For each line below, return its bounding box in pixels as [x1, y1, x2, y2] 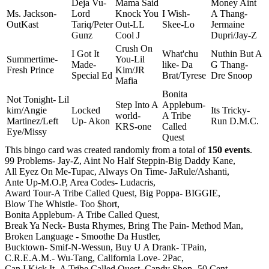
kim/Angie [7, 104, 47, 115]
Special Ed [71, 70, 112, 80]
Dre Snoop [211, 70, 252, 80]
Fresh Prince [7, 64, 54, 75]
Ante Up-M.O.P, [5, 177, 68, 187]
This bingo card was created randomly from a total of [5, 144, 208, 155]
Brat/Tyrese [162, 70, 206, 80]
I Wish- [162, 8, 190, 19]
